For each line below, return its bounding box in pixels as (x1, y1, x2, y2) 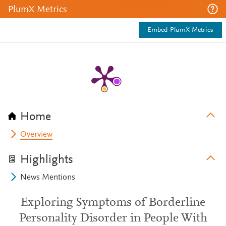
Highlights (20, 154, 73, 166)
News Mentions (20, 174, 76, 182)
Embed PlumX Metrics (147, 27, 213, 34)
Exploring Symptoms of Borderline (21, 197, 205, 209)
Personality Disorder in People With (19, 212, 207, 224)
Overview (20, 131, 53, 139)
